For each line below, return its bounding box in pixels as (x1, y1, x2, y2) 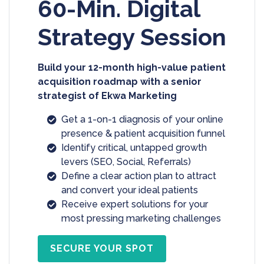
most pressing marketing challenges (61, 212, 221, 224)
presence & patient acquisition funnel (61, 127, 225, 139)
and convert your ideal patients (61, 184, 198, 196)
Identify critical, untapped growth (61, 141, 207, 153)
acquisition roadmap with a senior (38, 75, 202, 87)
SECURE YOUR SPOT (50, 242, 154, 254)
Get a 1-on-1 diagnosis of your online (61, 113, 223, 125)
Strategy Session (38, 22, 226, 51)
